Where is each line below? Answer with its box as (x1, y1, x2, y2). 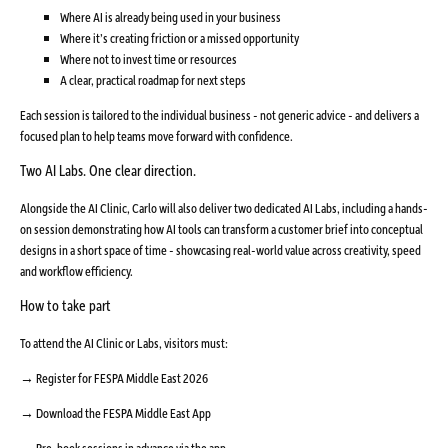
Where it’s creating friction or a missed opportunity (60, 28, 299, 46)
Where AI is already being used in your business (60, 7, 281, 25)
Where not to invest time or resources (60, 49, 237, 67)
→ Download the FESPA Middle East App (20, 403, 211, 421)
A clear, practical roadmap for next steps (60, 70, 246, 88)
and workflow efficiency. (20, 261, 133, 279)
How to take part (20, 294, 111, 315)
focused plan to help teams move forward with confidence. (20, 126, 293, 144)
